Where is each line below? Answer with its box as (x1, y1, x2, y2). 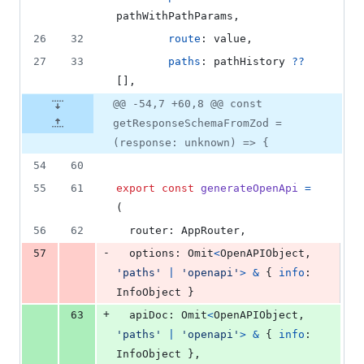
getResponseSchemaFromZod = (113, 117, 282, 130)
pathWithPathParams (116, 10, 233, 23)
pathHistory (214, 55, 285, 68)
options (129, 247, 175, 260)
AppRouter (181, 224, 240, 237)
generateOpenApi (201, 182, 298, 195)
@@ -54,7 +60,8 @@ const (113, 97, 262, 110)
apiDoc (129, 309, 168, 322)
